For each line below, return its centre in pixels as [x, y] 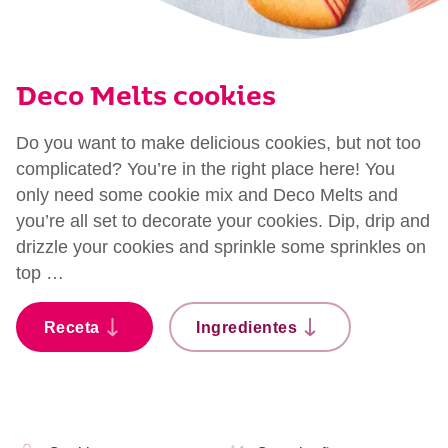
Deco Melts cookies [146, 98]
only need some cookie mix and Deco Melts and [207, 195]
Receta [71, 327]
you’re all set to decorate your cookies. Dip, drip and [223, 221]
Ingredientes [247, 327]
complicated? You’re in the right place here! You [205, 169]
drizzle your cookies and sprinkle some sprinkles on [221, 247]
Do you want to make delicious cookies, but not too [218, 143]
